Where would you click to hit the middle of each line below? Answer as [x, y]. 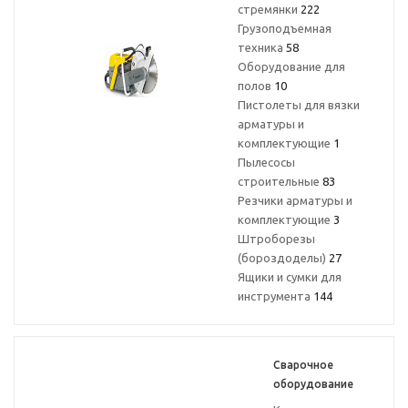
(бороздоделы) [283, 258]
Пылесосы [266, 162]
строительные [280, 181]
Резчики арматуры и [295, 200]
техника [262, 47]
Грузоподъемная [285, 28]
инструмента [275, 296]
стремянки [269, 9]
